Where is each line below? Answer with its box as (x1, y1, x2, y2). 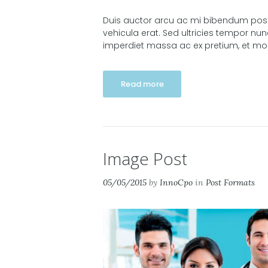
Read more (120, 78, 164, 90)
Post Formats (206, 177, 255, 188)
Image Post (103, 147, 187, 170)
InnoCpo (160, 177, 193, 188)
